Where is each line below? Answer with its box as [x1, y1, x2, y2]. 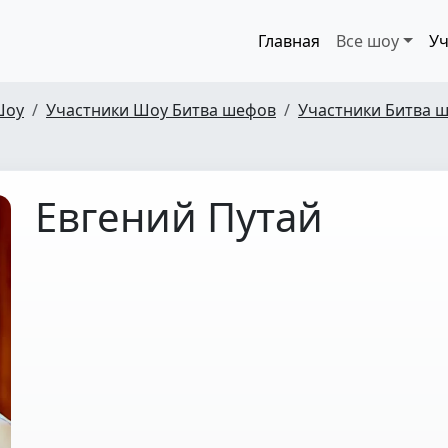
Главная [258, 30, 321, 52]
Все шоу [336, 30, 400, 52]
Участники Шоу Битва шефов [46, 99, 276, 121]
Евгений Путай [35, 189, 323, 244]
